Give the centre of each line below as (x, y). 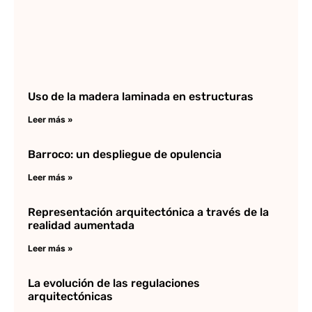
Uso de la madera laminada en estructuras (141, 97)
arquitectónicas (70, 297)
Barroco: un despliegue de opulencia (125, 155)
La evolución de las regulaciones (114, 283)
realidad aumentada (81, 226)
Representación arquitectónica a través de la (148, 212)
